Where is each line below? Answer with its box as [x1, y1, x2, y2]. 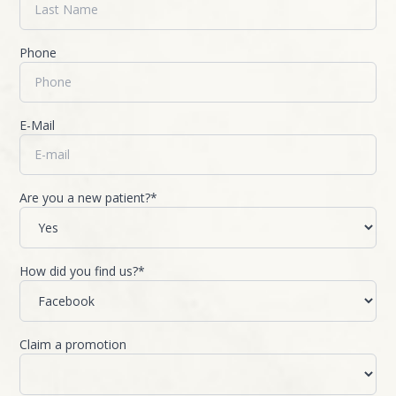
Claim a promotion [19, 336, 127, 353]
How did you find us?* [19, 263, 146, 279]
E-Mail [19, 117, 56, 133]
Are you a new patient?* [19, 189, 158, 206]
